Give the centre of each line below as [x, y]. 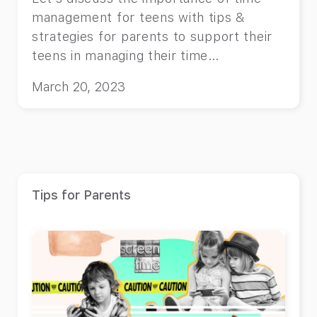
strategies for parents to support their [152, 37]
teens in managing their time [120, 56]
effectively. [70, 75]
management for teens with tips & [139, 18]
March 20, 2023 [79, 87]
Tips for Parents [81, 195]
